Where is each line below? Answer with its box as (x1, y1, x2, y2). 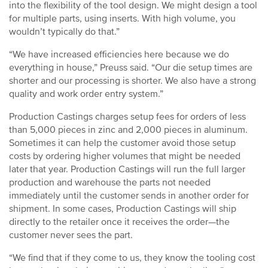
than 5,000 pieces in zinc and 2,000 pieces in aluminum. (9, 124, 248, 136)
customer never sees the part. (9, 229, 133, 241)
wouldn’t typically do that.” (9, 26, 120, 38)
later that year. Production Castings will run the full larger (9, 163, 245, 175)
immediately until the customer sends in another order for (9, 190, 249, 202)
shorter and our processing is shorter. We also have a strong (9, 75, 256, 87)
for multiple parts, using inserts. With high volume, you (9, 13, 236, 25)
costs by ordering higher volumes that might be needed (9, 150, 240, 162)
